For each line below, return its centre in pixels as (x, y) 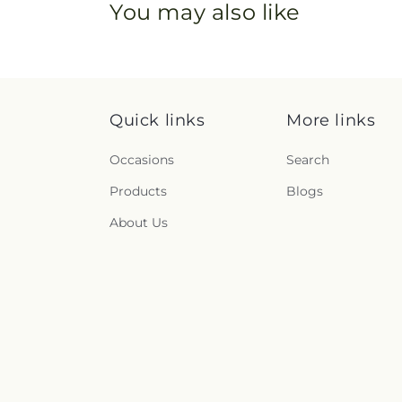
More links (331, 120)
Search (308, 160)
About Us (139, 223)
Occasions (142, 160)
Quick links (157, 120)
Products (138, 191)
